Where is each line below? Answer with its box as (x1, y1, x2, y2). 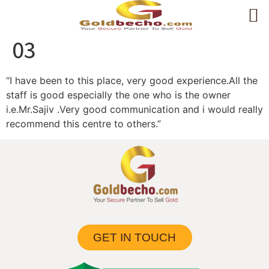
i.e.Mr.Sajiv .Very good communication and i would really (6, 103, 263, 115)
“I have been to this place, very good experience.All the (6, 74, 258, 86)
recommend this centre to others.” (6, 118, 161, 130)
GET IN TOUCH (93, 231, 176, 244)
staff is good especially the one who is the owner (6, 89, 231, 101)
